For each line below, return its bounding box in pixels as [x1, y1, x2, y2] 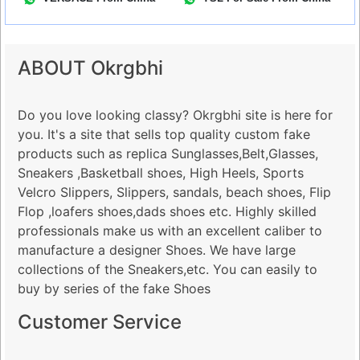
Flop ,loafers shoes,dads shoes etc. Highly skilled [18, 203, 317, 219]
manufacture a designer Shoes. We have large [18, 242, 296, 258]
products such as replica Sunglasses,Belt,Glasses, [18, 145, 318, 162]
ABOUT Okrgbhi [18, 56, 163, 80]
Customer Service [18, 310, 182, 333]
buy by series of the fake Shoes [18, 280, 211, 297]
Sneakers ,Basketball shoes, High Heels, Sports [18, 165, 304, 181]
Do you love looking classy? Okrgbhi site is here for [18, 107, 333, 123]
